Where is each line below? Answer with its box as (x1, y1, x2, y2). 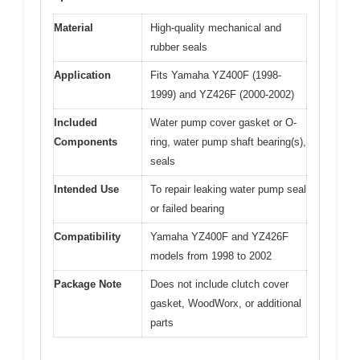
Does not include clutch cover (150, 278, 288, 291)
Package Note (54, 278, 121, 291)
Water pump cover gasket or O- (150, 117, 297, 129)
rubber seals (150, 41, 207, 54)
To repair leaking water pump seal (150, 183, 306, 196)
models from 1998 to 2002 (150, 250, 272, 263)
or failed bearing (150, 202, 224, 215)
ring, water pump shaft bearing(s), (150, 136, 306, 149)
